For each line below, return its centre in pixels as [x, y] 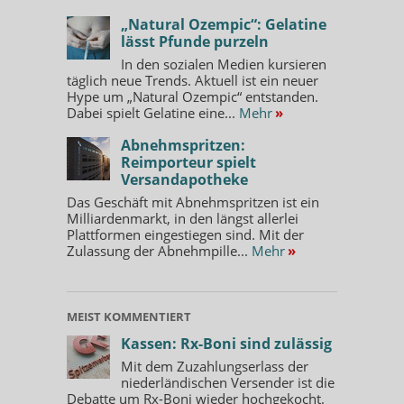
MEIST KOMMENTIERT [129, 316]
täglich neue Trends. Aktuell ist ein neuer [193, 80]
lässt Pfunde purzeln [195, 41]
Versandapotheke [184, 179]
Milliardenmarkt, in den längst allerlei [183, 218]
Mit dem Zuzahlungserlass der [215, 366]
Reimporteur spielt [188, 162]
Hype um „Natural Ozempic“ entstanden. [193, 96]
